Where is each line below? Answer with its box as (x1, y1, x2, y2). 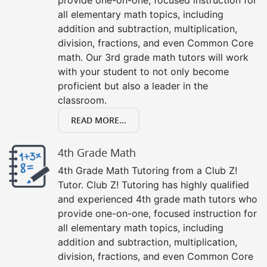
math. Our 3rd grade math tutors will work (58, 51, 249, 63)
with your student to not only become (58, 65, 229, 77)
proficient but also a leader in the (58, 79, 208, 92)
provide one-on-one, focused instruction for (58, 207, 257, 219)
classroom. (58, 94, 107, 106)
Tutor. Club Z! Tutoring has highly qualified (58, 178, 249, 191)
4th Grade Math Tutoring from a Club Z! (58, 164, 237, 176)
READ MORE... (71, 114, 126, 126)
